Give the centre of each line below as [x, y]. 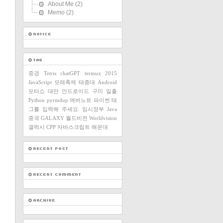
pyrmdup [57, 100]
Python [37, 100]
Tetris [50, 73]
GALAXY [53, 118]
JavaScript [40, 82]
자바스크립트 [74, 127]
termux [93, 73]
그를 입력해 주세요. [54, 109]
